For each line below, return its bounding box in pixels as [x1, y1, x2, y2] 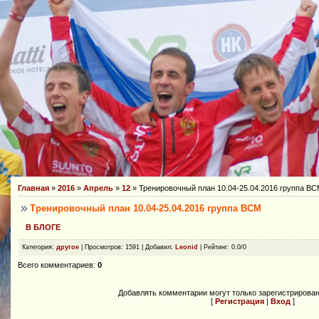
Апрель [83, 184, 113, 192]
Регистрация [215, 296, 264, 305]
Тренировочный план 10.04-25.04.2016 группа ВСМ [30, 202, 261, 214]
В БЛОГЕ [26, 222, 61, 231]
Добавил [145, 243, 171, 251]
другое [56, 243, 79, 251]
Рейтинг [204, 243, 227, 251]
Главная [18, 184, 49, 192]
